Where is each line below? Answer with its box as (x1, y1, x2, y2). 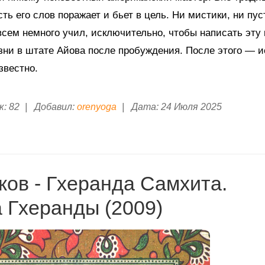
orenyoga (76, 102, 117, 112)
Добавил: (34, 102, 75, 112)
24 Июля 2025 (161, 102, 222, 112)
